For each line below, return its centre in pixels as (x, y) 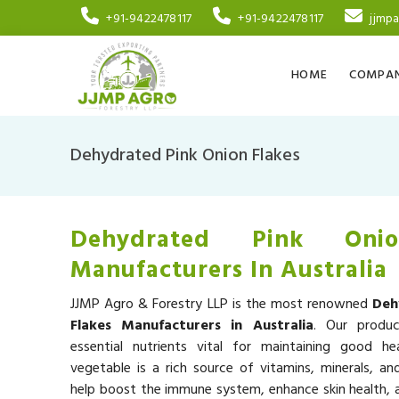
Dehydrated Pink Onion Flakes (186, 155)
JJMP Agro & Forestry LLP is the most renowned (221, 304)
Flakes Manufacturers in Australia (192, 326)
